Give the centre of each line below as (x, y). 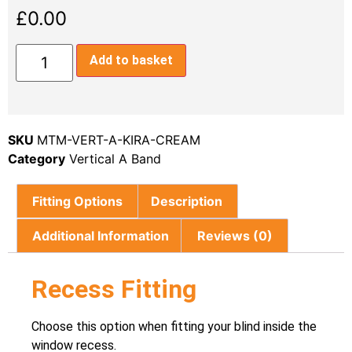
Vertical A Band (115, 159)
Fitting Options (78, 202)
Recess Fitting (114, 289)
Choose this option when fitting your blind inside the (174, 326)
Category (37, 159)
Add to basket (131, 60)
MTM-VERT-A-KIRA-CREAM (119, 140)
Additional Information (101, 235)
